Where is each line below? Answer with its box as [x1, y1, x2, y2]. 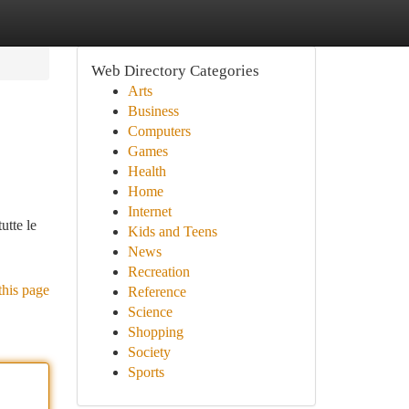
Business [127, 103, 179, 119]
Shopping [127, 324, 184, 340]
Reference [127, 284, 186, 299]
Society [127, 344, 171, 360]
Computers [127, 123, 191, 139]
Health [127, 163, 166, 179]
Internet [127, 204, 172, 219]
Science [127, 304, 173, 320]
